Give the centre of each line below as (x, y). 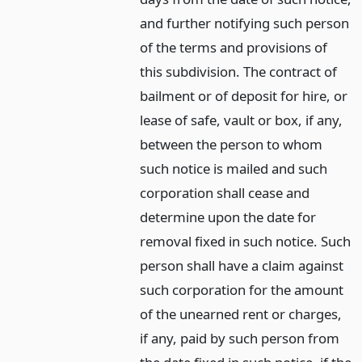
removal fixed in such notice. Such (246, 241)
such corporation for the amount (242, 289)
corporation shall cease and (225, 192)
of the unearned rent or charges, (241, 314)
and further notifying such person (245, 23)
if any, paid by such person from (240, 338)
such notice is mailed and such (234, 168)
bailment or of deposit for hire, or (244, 95)
